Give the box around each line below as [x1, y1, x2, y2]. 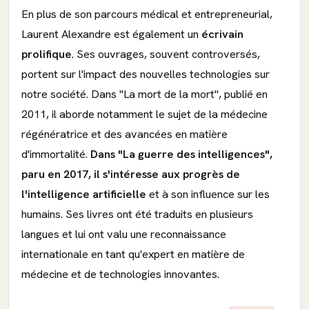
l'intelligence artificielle [21, 187, 146, 201]
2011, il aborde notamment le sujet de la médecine [21, 107, 268, 121]
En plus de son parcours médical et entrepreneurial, [21, 7, 272, 21]
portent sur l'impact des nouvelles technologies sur [21, 67, 270, 81]
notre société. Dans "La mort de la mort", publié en [21, 87, 268, 101]
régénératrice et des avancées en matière [21, 127, 228, 141]
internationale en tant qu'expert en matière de [21, 247, 245, 261]
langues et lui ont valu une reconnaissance [21, 227, 226, 241]
